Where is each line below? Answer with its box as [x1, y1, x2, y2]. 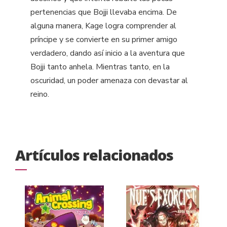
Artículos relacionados [15, 145, 173, 165]
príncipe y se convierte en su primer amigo [30, 34, 177, 46]
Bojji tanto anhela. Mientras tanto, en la [30, 61, 170, 73]
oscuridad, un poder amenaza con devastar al [30, 75, 188, 87]
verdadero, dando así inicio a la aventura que [30, 48, 185, 59]
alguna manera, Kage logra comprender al [30, 20, 176, 32]
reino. [30, 89, 49, 100]
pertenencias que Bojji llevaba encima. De [30, 7, 177, 18]
